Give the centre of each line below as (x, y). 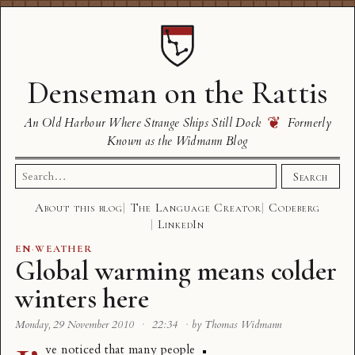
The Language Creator (196, 208)
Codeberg (294, 208)
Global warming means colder (176, 271)
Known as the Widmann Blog (177, 141)
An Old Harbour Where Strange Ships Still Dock (144, 123)
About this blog (79, 208)
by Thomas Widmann (237, 325)
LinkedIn (181, 224)
